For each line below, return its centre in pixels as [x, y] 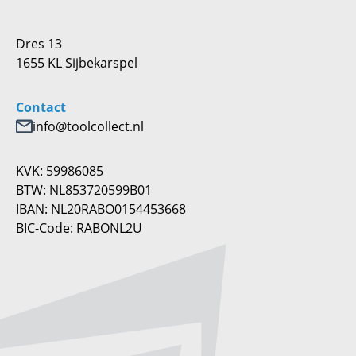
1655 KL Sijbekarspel [77, 63]
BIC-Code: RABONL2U [79, 228]
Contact [41, 108]
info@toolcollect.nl [88, 126]
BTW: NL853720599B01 [84, 190]
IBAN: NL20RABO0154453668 [101, 209]
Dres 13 [39, 44]
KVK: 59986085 [60, 171]
